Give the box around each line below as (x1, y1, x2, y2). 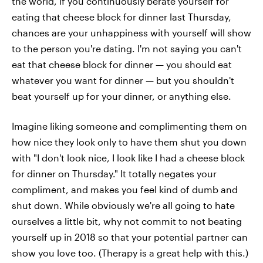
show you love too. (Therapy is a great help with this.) (12, 247, 248, 258)
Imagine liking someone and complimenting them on (12, 120, 247, 131)
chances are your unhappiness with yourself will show (12, 27, 251, 38)
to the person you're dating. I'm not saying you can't (12, 43, 242, 54)
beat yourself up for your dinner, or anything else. (12, 90, 231, 102)
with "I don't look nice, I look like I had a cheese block (12, 152, 245, 163)
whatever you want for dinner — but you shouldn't (12, 75, 234, 86)
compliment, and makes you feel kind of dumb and (12, 184, 238, 195)
